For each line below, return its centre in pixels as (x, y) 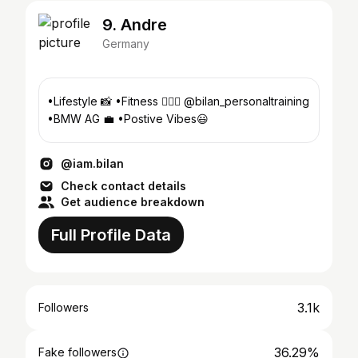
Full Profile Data (111, 235)
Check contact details (123, 186)
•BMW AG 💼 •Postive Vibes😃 (163, 119)
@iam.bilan (92, 163)
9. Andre (135, 25)
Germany (126, 44)
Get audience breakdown (133, 202)
